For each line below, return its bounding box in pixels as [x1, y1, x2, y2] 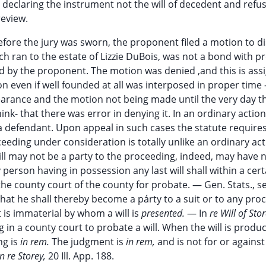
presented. [141, 207, 187, 220]
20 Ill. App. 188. [48, 249, 114, 262]
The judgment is [52, 235, 126, 248]
